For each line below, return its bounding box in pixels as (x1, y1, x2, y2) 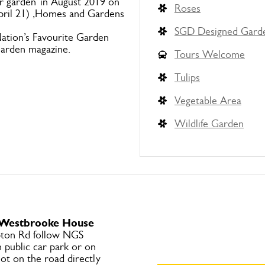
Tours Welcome (174, 49, 245, 60)
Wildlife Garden (174, 118, 244, 130)
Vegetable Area (174, 95, 241, 106)
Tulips (174, 72, 200, 83)
